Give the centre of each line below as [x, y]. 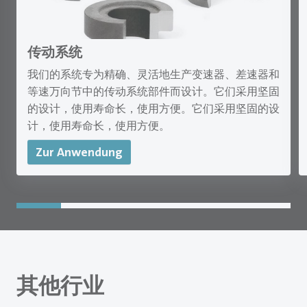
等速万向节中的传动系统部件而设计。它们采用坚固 [153, 92]
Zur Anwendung [79, 152]
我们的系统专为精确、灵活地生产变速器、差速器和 [153, 75]
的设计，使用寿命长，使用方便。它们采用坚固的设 [153, 109]
